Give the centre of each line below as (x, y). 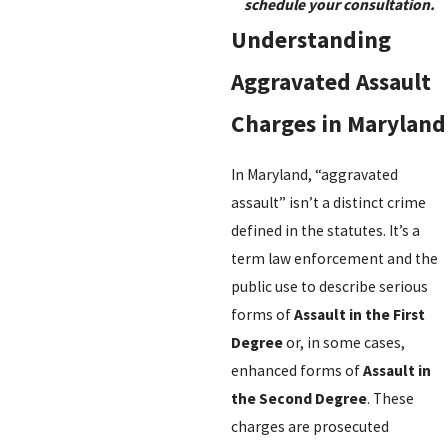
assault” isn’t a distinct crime (328, 202)
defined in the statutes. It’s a (325, 230)
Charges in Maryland (338, 124)
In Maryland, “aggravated (314, 174)
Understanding (310, 40)
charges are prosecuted (309, 426)
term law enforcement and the (334, 258)
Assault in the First (359, 314)
